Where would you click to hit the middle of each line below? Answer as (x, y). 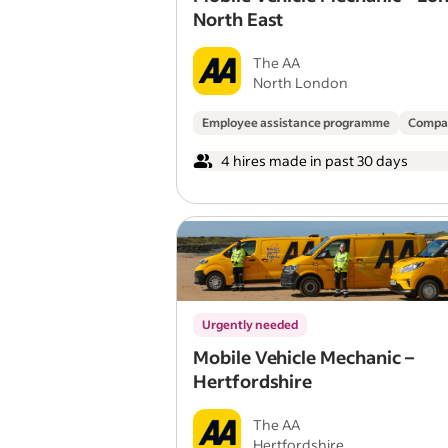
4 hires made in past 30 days (314, 160)
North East (238, 19)
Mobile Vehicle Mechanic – (303, 357)
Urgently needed (250, 324)
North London (300, 82)
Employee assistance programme (296, 122)
